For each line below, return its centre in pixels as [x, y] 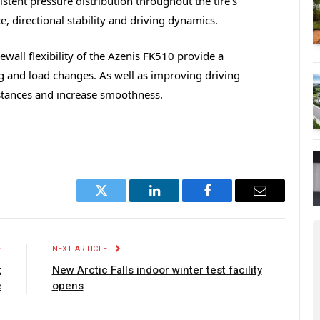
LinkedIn [177, 201]
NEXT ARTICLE [81, 249]
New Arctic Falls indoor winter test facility [157, 270]
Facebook [231, 201]
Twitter [119, 201]
